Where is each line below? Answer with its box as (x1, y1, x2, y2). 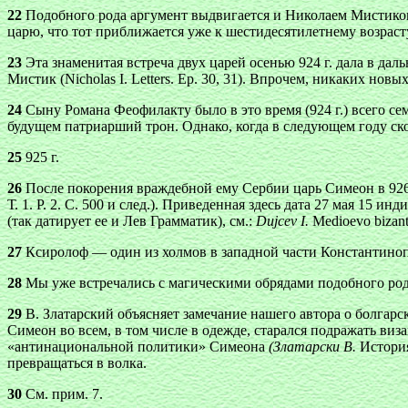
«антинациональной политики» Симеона (7, 339, 269, 354)
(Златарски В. (269, 339, 360, 354)
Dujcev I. (256, 213, 309, 229)
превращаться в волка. (7, 355, 147, 371)
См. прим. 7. (22, 386, 103, 402)
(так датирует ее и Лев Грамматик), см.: (7, 213, 256, 229)
